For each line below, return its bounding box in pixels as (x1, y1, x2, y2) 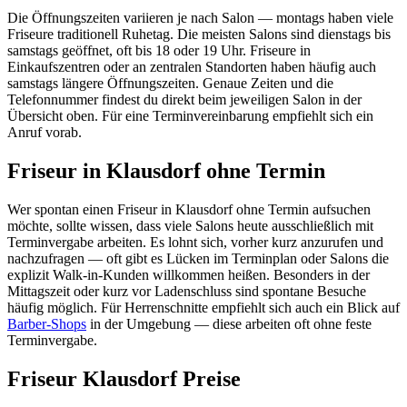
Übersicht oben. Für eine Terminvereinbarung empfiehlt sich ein (7, 108, 373, 124)
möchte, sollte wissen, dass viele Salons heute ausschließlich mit (7, 218, 373, 234)
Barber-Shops (7, 316, 86, 333)
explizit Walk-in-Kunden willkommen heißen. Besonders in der (7, 267, 370, 283)
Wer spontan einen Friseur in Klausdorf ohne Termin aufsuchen (7, 202, 371, 218)
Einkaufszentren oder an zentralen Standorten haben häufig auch (7, 59, 376, 75)
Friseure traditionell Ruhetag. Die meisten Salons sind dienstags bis (7, 26, 391, 43)
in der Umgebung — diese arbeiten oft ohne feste (86, 316, 372, 333)
